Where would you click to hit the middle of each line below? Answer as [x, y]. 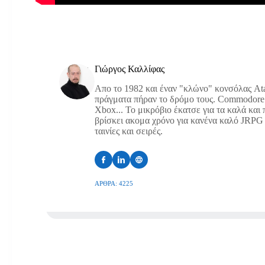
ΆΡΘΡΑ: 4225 [114, 183]
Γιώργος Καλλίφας [130, 69]
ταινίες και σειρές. [129, 131]
